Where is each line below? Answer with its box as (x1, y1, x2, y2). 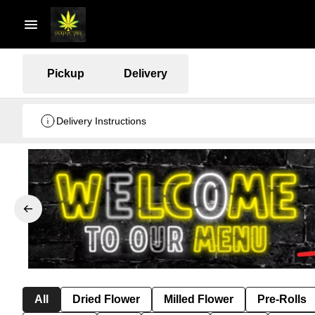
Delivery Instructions (56, 115, 146, 127)
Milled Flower (164, 292, 233, 305)
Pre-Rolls (257, 292, 307, 305)
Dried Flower (72, 292, 140, 305)
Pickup (46, 67, 84, 79)
